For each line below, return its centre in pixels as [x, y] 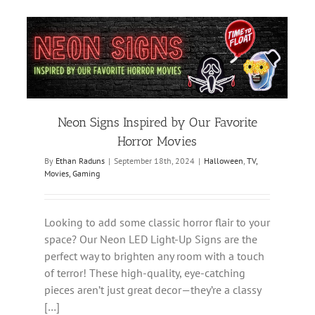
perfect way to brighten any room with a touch [154, 256]
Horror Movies [157, 142]
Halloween [224, 161]
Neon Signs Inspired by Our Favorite [157, 123]
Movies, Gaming [72, 174]
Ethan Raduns [80, 161]
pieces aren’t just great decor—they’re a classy [153, 290]
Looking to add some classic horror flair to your [157, 223]
